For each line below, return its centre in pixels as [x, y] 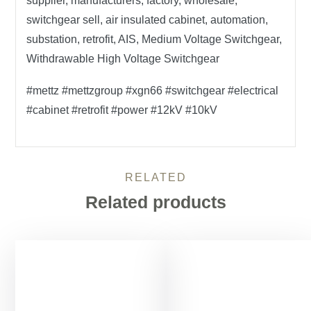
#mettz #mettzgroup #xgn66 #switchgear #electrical [153, 91]
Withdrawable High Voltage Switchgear [123, 59]
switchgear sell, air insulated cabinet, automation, [148, 20]
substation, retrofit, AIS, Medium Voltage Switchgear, [154, 39]
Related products [155, 202]
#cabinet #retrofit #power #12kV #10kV [122, 110]
